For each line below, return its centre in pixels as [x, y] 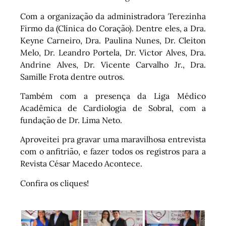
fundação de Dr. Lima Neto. [71, 120]
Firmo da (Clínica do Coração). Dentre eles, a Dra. [113, 28]
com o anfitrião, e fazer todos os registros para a [113, 152]
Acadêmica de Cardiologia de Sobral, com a [113, 108]
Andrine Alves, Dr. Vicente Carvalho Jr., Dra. [113, 64]
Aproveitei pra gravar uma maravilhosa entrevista [113, 139]
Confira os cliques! [54, 183]
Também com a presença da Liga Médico [113, 96]
